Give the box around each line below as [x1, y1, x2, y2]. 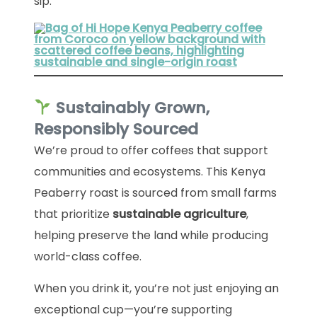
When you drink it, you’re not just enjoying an [33, 279, 279, 296]
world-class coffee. [33, 248, 142, 265]
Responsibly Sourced [33, 117, 198, 140]
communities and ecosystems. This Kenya [33, 163, 265, 180]
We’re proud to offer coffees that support [33, 142, 268, 158]
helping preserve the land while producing [33, 226, 268, 243]
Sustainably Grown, [55, 96, 209, 119]
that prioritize [33, 205, 113, 222]
